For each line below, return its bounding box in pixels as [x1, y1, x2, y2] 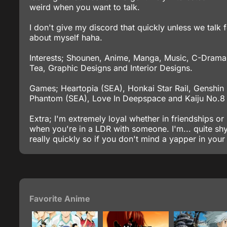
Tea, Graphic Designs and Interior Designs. [29, 63, 193, 73]
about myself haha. [29, 32, 102, 43]
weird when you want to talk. [29, 2, 140, 12]
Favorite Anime [29, 194, 90, 204]
